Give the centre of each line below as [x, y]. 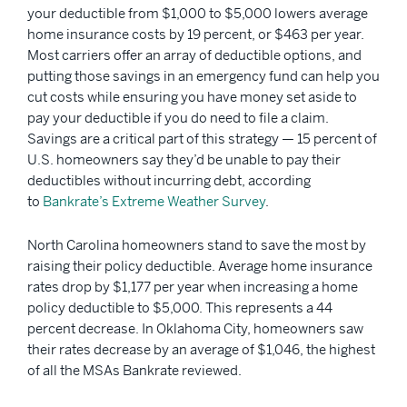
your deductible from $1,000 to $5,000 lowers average [198, 13]
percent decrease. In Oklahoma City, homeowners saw [195, 329]
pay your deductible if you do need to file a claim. [178, 117]
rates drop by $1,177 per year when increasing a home [193, 287]
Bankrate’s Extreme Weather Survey [154, 201]
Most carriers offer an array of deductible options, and [194, 55]
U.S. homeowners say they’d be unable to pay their [184, 159]
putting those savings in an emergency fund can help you [203, 75]
